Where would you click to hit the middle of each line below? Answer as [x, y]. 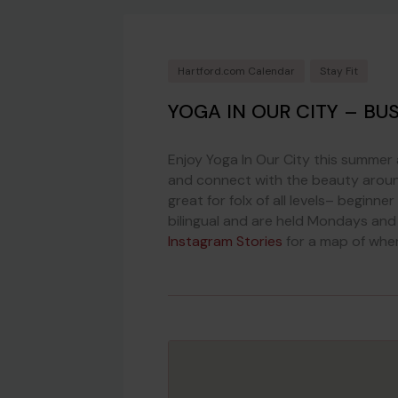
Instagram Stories [225, 242]
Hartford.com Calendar [236, 72]
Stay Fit [339, 72]
